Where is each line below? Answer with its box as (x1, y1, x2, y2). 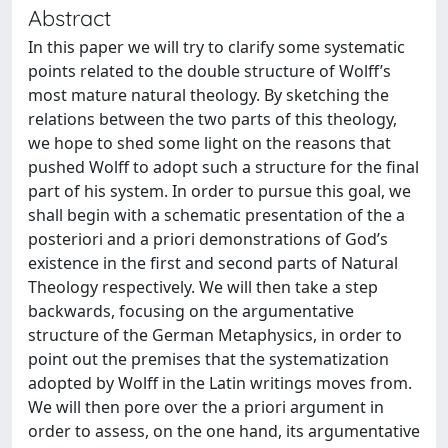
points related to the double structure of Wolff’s (28, 60, 391, 82)
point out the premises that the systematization (28, 348, 389, 370)
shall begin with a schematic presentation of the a (28, 204, 405, 226)
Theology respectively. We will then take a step (28, 276, 378, 298)
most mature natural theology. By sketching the (28, 84, 389, 106)
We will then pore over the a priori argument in (28, 396, 384, 418)
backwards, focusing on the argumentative (28, 300, 354, 322)
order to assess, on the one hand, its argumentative (28, 420, 420, 442)
